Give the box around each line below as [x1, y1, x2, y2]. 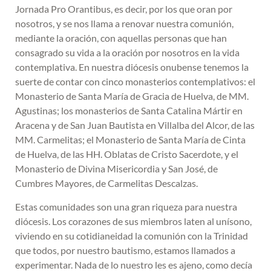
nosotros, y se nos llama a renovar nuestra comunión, [15, 18, 233, 30]
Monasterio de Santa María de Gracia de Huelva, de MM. [15, 90, 249, 102]
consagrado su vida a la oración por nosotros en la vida [15, 47, 240, 59]
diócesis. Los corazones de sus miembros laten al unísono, [15, 215, 252, 227]
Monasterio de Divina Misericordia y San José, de [15, 163, 218, 175]
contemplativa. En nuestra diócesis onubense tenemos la [15, 61, 249, 73]
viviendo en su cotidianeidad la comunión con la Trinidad [15, 229, 248, 241]
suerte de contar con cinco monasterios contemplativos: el [15, 76, 255, 88]
